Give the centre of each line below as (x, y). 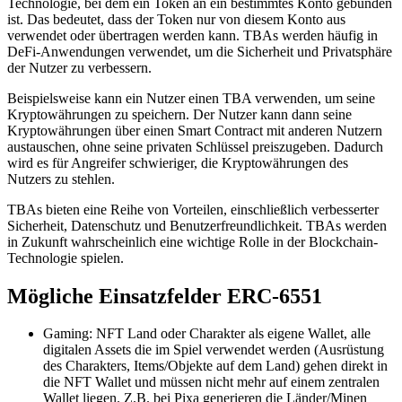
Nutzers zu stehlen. (61, 179)
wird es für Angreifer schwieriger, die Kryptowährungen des (178, 162)
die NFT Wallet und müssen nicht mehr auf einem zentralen (211, 382)
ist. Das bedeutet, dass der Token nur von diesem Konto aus (176, 19)
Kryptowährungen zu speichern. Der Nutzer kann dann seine (179, 114)
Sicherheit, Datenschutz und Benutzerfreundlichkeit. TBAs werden (197, 225)
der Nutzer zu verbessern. (79, 67)
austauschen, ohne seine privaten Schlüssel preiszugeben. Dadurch (195, 146)
